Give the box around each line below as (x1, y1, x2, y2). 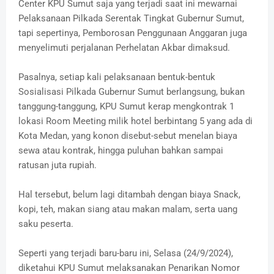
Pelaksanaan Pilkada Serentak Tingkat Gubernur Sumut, (18, 13, 244, 24)
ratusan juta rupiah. (18, 160, 97, 171)
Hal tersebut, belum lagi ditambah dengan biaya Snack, (18, 189, 240, 201)
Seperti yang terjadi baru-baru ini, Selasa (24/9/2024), (18, 248, 233, 259)
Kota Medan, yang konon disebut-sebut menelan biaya (18, 130, 237, 142)
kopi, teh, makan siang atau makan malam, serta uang (18, 204, 237, 215)
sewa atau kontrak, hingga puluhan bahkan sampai (18, 145, 223, 157)
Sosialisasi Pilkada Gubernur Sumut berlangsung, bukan (18, 86, 245, 98)
